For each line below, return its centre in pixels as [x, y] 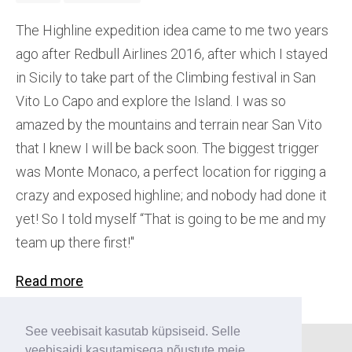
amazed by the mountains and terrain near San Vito [169, 125]
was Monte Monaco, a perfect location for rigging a [171, 172]
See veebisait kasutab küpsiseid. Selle [133, 332]
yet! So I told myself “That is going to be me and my [171, 219]
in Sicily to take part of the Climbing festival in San [166, 78]
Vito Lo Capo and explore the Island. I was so [151, 101]
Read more [49, 281]
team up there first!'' [75, 243]
